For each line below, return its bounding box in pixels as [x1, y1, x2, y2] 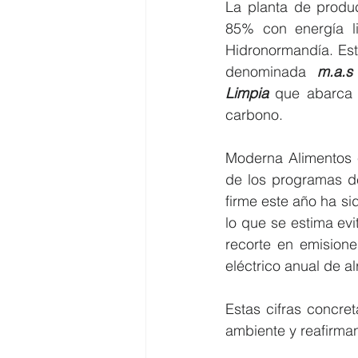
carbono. [225, 105, 283, 125]
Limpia [225, 84, 268, 103]
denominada [225, 62, 317, 82]
